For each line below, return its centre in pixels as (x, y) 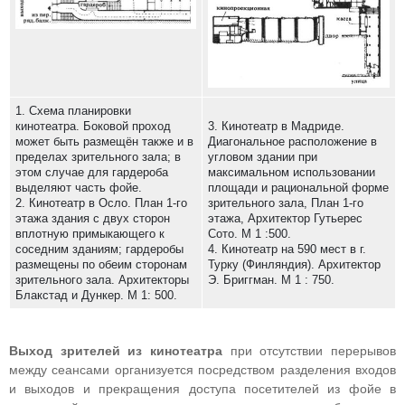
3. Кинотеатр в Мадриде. (276, 126)
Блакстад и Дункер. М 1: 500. (96, 295)
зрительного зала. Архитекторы (102, 280)
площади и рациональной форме (298, 188)
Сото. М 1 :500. (250, 234)
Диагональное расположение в (292, 141)
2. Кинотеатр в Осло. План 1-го (101, 203)
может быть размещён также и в (104, 141)
